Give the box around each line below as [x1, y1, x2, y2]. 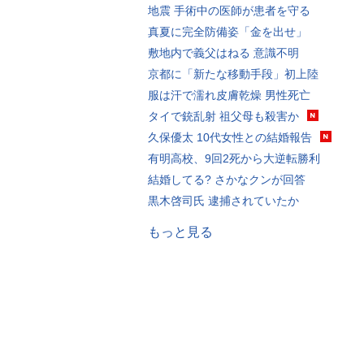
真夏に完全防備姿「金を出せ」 [148, 25, 307, 38]
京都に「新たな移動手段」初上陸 [148, 67, 318, 80]
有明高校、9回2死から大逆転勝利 [148, 152, 320, 165]
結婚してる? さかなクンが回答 [148, 173, 305, 186]
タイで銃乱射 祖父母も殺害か [148, 110, 299, 123]
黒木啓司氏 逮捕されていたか [148, 194, 299, 207]
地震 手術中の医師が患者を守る [148, 4, 310, 17]
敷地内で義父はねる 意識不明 [148, 46, 299, 59]
